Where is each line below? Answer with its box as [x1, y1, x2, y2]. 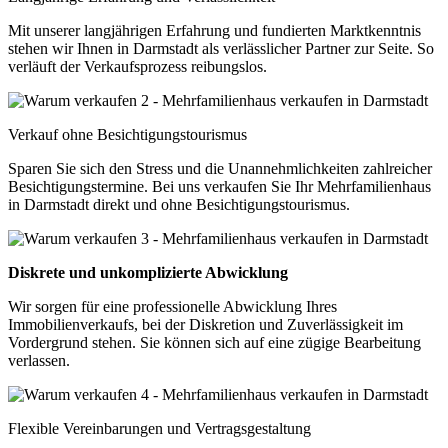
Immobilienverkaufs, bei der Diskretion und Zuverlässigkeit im [8, 316, 403, 334]
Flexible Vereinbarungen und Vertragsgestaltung [8, 420, 311, 438]
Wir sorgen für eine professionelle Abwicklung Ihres [8, 298, 337, 316]
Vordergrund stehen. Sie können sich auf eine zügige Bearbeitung [8, 334, 421, 352]
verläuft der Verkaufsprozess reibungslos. [8, 58, 267, 76]
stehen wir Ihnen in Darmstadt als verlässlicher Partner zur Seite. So [8, 40, 434, 58]
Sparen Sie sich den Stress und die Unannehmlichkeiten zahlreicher [8, 160, 432, 178]
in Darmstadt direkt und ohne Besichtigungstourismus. [8, 196, 350, 214]
